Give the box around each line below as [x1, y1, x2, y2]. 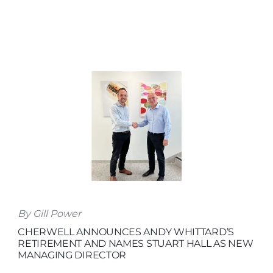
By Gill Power [18, 208, 82, 220]
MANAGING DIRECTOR [18, 249, 127, 261]
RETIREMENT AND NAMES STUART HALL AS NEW [18, 238, 253, 250]
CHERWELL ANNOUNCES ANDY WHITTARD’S [18, 226, 234, 238]
